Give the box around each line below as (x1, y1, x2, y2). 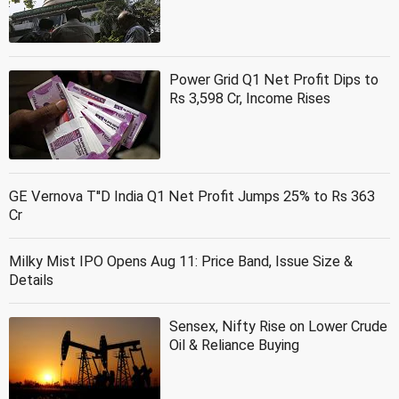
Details (9, 271, 53, 289)
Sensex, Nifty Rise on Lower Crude (169, 317, 387, 335)
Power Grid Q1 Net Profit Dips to (169, 70, 379, 88)
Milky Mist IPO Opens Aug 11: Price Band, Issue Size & (9, 252, 353, 270)
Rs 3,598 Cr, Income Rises (169, 89, 330, 107)
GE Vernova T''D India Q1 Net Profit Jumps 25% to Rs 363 (9, 187, 375, 205)
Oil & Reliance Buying (169, 336, 299, 354)
